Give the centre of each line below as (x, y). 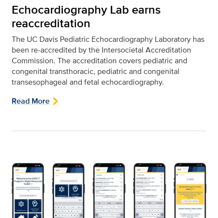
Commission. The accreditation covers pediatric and (100, 60)
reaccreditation (51, 23)
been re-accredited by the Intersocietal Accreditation (101, 50)
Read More (31, 101)
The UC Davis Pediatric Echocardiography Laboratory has (108, 39)
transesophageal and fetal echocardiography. (88, 82)
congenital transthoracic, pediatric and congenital (96, 71)
